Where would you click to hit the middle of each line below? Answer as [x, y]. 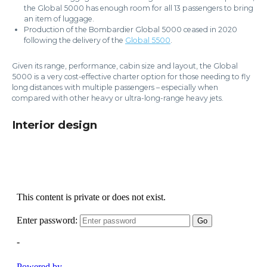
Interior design [55, 125]
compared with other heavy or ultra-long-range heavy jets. [118, 98]
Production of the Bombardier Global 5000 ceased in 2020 [131, 29]
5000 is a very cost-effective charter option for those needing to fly [131, 76]
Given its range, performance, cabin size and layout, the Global [125, 66]
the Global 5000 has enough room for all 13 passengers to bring [139, 8]
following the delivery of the [74, 40]
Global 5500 [148, 40]
